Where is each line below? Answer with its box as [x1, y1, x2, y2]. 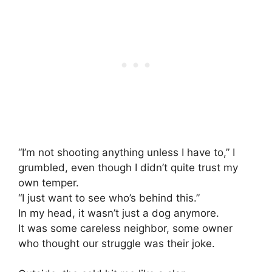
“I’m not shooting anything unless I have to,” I [18, 146, 235, 158]
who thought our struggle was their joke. [18, 237, 215, 250]
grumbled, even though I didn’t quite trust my [18, 161, 238, 174]
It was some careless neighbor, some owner [18, 222, 233, 234]
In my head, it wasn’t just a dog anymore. [18, 206, 219, 219]
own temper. [18, 176, 79, 189]
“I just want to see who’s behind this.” [18, 191, 200, 204]
